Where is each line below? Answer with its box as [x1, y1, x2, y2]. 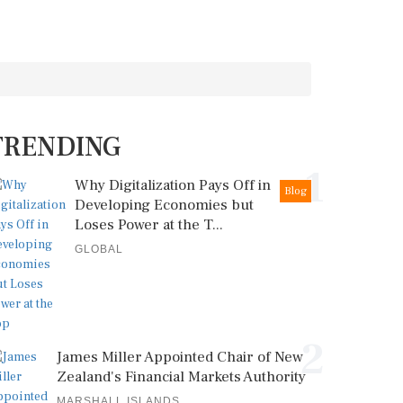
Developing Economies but [75, 195, 254, 215]
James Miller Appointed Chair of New [57, 347, 303, 367]
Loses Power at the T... [75, 215, 223, 235]
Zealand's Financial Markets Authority [57, 367, 306, 387]
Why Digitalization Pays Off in [75, 175, 271, 195]
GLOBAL [75, 243, 123, 255]
